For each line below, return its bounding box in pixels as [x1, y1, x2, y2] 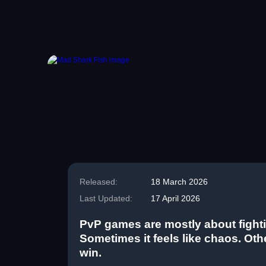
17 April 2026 [151, 194, 200, 203]
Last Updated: [80, 194, 132, 203]
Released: [80, 177, 118, 186]
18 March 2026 [151, 177, 208, 186]
